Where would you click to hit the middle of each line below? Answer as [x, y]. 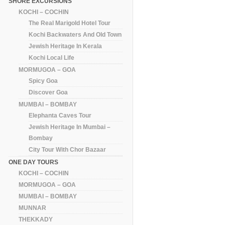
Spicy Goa [43, 81]
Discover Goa [48, 92]
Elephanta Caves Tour [60, 115]
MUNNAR [33, 208]
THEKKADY [36, 219]
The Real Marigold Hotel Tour [70, 23]
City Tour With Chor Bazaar [68, 149]
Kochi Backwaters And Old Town [75, 34]
